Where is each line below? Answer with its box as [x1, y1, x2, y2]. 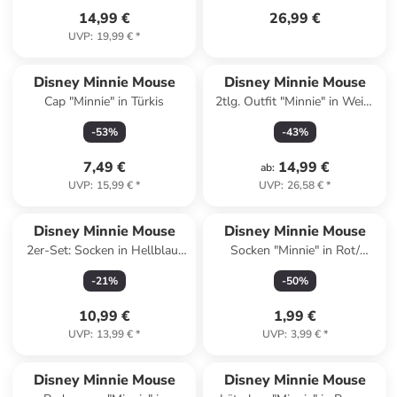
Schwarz [271, 260, 319, 276]
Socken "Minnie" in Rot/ [230, 242, 360, 259]
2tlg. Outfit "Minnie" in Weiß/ [214, 93, 375, 110]
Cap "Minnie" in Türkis [44, 93, 165, 110]
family [272, 348, 302, 362]
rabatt [304, 348, 332, 362]
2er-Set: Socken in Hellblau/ [27, 242, 183, 259]
